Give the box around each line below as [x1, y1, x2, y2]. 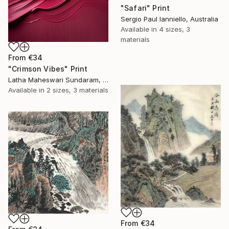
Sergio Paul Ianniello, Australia [121, 14, 218, 23]
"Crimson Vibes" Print [8, 64, 88, 74]
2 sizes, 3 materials [47, 86, 108, 95]
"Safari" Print [121, 3, 170, 12]
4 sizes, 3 [159, 25, 190, 33]
